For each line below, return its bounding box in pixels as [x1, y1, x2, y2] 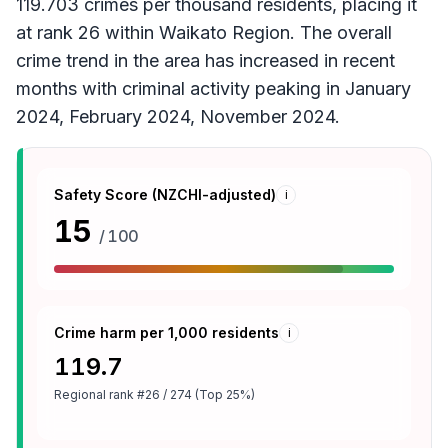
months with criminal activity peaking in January [16, 78, 411, 99]
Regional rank [54, 387, 137, 402]
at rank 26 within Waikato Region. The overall [16, 22, 392, 43]
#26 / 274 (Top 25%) [137, 387, 255, 402]
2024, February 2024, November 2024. [16, 106, 340, 127]
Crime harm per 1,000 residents [54, 324, 279, 341]
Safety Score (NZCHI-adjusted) [54, 186, 276, 203]
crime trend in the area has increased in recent [16, 50, 395, 71]
